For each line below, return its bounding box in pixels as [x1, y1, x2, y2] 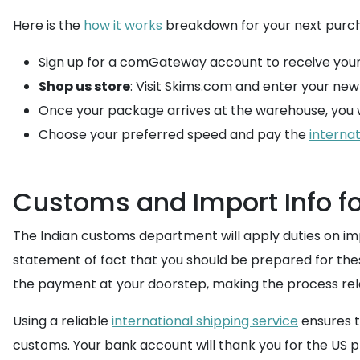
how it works [84, 16, 162, 35]
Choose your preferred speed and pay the [39, 125, 309, 144]
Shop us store [39, 77, 130, 96]
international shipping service [112, 312, 298, 330]
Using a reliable [13, 312, 112, 330]
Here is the [13, 16, 84, 35]
